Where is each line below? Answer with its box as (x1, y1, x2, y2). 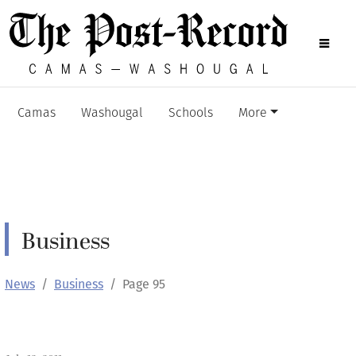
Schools (168, 107, 213, 120)
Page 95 (122, 277, 165, 292)
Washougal (81, 107, 143, 120)
